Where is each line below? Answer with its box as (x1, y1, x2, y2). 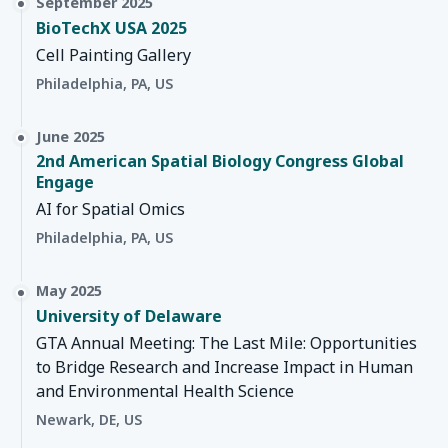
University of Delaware (36, 304, 222, 327)
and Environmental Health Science (36, 379, 294, 402)
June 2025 (36, 126, 105, 146)
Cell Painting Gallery (36, 43, 191, 66)
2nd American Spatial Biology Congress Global (36, 150, 404, 173)
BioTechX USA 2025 (36, 16, 187, 39)
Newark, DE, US (36, 409, 142, 429)
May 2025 (36, 281, 102, 301)
